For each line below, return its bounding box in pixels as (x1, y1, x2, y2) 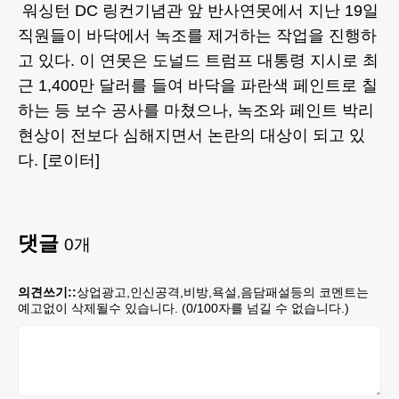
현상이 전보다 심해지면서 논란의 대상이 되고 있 (18, 126, 365, 144)
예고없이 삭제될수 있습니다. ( (18, 300, 186, 315)
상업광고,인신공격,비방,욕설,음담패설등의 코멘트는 (77, 284, 369, 299)
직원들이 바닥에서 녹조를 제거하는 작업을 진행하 (18, 26, 377, 45)
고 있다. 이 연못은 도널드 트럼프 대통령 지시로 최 (18, 51, 379, 69)
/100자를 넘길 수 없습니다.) (193, 300, 349, 315)
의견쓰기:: (18, 284, 77, 299)
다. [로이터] (18, 151, 100, 169)
